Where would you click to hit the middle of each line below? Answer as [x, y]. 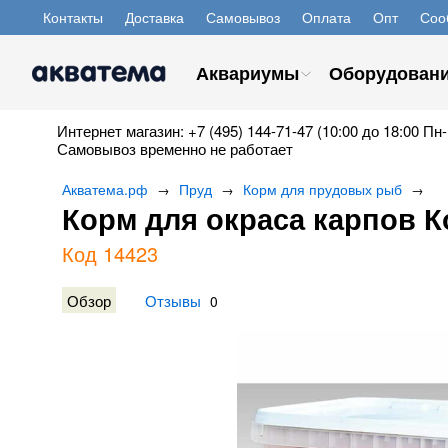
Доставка [154, 17]
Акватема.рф [105, 189]
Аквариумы [247, 73]
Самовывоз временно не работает [175, 148]
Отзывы [173, 300]
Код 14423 [110, 253]
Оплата [326, 17]
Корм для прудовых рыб [322, 189]
